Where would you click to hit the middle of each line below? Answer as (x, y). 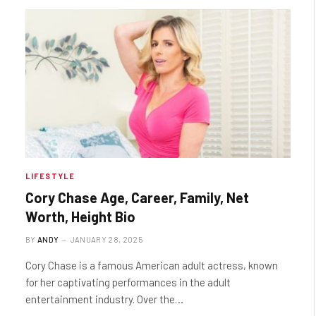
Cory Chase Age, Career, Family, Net (137, 198)
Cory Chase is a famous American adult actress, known (152, 266)
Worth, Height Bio (80, 217)
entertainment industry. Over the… (104, 299)
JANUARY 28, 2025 (106, 240)
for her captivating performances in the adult (128, 282)
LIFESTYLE (50, 176)
